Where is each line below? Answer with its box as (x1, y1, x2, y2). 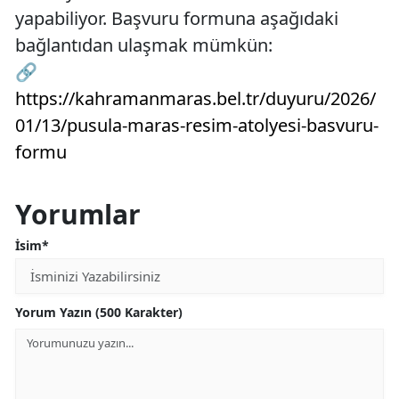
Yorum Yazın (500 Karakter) (15, 304, 183, 322)
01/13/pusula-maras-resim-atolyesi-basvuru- (15, 113, 379, 138)
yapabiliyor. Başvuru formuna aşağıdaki (15, 6, 338, 31)
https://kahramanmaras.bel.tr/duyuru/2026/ (15, 86, 376, 111)
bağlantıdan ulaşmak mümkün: (15, 33, 273, 58)
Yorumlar (15, 196, 141, 233)
